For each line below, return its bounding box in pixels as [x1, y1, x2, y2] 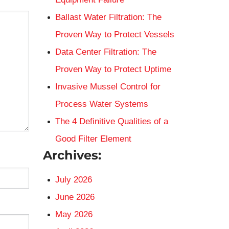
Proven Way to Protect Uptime [55, 64, 171, 74]
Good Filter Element [55, 134, 131, 144]
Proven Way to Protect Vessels [55, 30, 174, 39]
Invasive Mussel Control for [55, 82, 161, 91]
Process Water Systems [55, 99, 148, 109]
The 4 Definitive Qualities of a [55, 117, 168, 126]
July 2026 [55, 175, 92, 185]
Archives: [42, 148, 101, 163]
